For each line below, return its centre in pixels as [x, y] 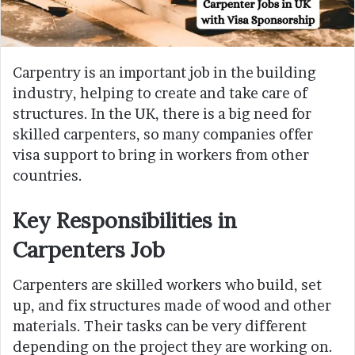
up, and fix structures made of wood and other [172, 306]
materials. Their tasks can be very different [160, 326]
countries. [48, 175]
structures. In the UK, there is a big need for [162, 113]
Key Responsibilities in [125, 220]
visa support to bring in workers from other [161, 155]
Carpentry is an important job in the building [164, 72]
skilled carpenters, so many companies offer [163, 134]
